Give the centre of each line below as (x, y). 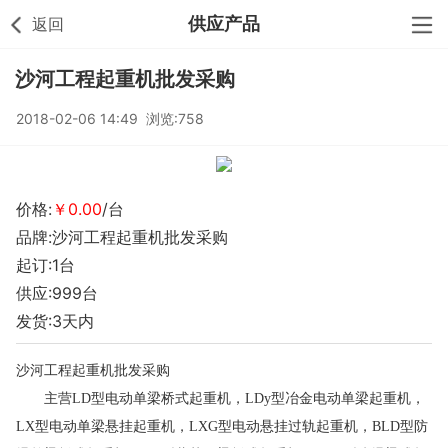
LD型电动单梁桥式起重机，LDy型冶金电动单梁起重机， (248, 398)
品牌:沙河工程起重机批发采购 (122, 237)
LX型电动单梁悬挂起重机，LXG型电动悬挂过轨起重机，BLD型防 (222, 426)
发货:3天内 (55, 321)
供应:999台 (57, 293)
